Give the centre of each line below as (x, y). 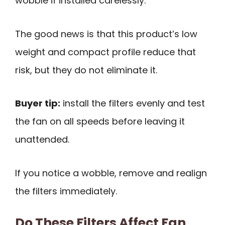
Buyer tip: (38, 103)
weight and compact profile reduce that (105, 52)
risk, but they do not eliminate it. (86, 70)
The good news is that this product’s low (106, 34)
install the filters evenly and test (133, 103)
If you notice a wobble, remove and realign (111, 173)
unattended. (42, 140)
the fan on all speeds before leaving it (100, 122)
